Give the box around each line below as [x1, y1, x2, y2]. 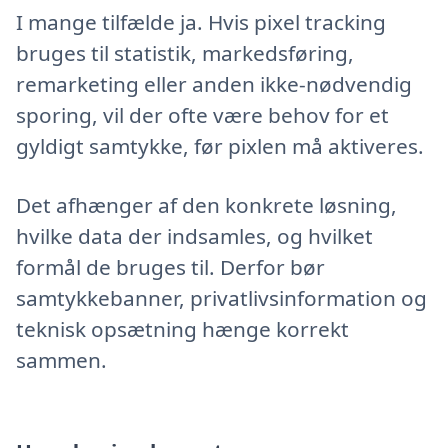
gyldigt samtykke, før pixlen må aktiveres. [16, 132, 424, 161]
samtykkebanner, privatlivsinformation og [16, 283, 427, 312]
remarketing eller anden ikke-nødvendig [16, 70, 412, 99]
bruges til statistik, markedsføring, [16, 39, 354, 68]
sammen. [16, 345, 107, 374]
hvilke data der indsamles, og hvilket [16, 221, 373, 250]
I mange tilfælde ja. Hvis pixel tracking [16, 8, 386, 37]
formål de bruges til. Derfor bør [16, 252, 325, 281]
